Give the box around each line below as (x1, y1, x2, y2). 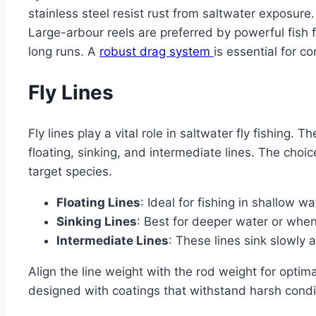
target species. (28, 164, 112, 178)
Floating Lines (56, 195, 140, 209)
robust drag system (99, 44, 214, 59)
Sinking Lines (56, 214, 137, 229)
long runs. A (28, 44, 99, 59)
